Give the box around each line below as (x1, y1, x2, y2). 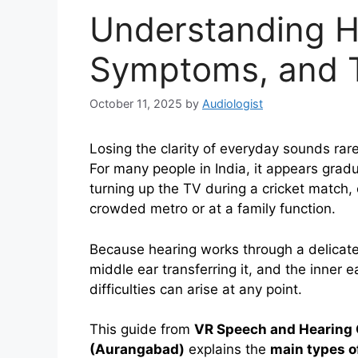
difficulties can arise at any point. (89, 280, 302, 297)
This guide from (89, 321, 194, 338)
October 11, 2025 (89, 97, 182, 111)
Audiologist (202, 97, 263, 111)
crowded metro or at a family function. (89, 201, 336, 217)
